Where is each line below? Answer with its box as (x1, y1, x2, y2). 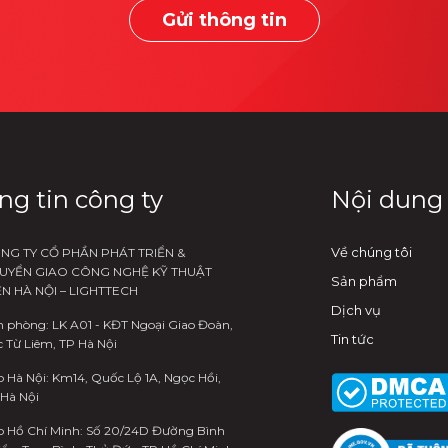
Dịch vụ (331, 301, 381, 318)
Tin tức (331, 330, 374, 347)
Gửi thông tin (161, 8, 287, 31)
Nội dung (331, 184, 443, 214)
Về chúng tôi (331, 243, 412, 260)
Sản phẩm (331, 272, 397, 289)
